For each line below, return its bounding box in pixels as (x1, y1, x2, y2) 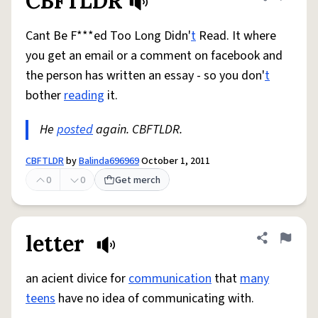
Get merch (115, 173, 160, 187)
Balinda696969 (79, 154, 139, 168)
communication (128, 270, 212, 287)
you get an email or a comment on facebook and (26, 47, 283, 65)
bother (26, 87, 64, 104)
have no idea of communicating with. (55, 290, 254, 307)
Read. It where (196, 27, 276, 45)
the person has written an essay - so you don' (26, 67, 265, 84)
